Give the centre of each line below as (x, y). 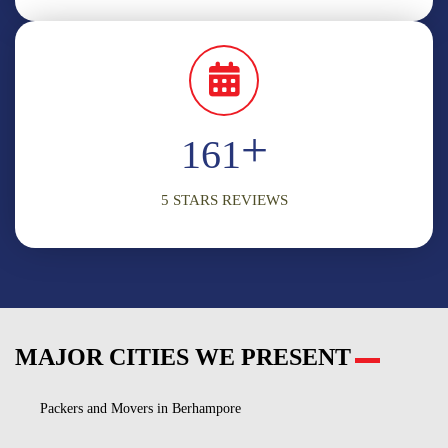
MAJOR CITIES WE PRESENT (183, 357)
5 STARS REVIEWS (224, 200)
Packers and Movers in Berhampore (140, 409)
